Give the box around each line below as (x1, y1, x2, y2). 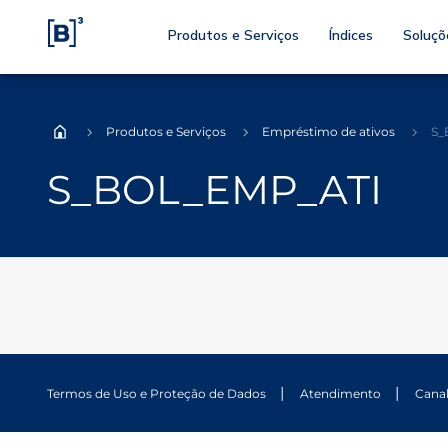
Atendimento (300, 386, 381, 402)
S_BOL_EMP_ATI (47, 165, 382, 214)
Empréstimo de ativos (262, 124, 395, 139)
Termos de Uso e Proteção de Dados (47, 386, 266, 402)
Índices (329, 26, 373, 44)
